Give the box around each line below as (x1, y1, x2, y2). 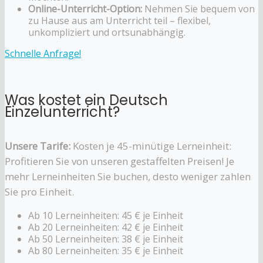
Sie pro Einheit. (5, 185, 74, 198)
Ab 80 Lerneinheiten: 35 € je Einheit (28, 244, 183, 257)
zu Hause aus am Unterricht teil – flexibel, (28, 14, 211, 28)
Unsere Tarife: (5, 139, 70, 153)
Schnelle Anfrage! (5, 47, 81, 60)
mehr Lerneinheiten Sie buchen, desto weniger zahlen (5, 170, 251, 183)
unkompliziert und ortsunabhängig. (28, 26, 186, 39)
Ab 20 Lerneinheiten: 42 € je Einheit (28, 221, 183, 234)
